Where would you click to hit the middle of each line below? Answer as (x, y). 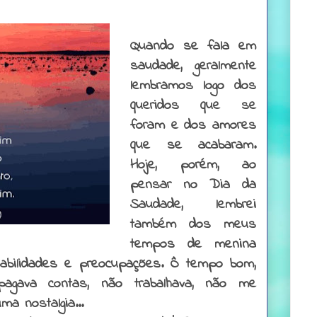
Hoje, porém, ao (193, 165)
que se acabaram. (193, 145)
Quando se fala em (193, 46)
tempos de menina (193, 244)
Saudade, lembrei (193, 204)
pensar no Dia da (193, 185)
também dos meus (193, 224)
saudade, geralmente (193, 66)
